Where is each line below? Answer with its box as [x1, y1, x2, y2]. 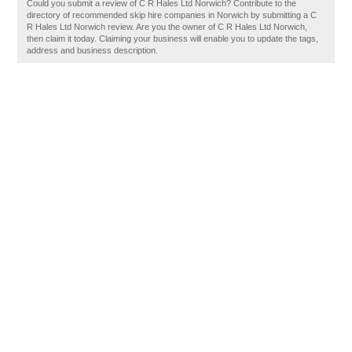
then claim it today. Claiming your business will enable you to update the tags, [27, 34, 319, 43]
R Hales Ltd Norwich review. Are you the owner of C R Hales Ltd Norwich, [27, 22, 308, 31]
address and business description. [27, 46, 159, 55]
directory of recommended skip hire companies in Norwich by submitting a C [27, 10, 317, 20]
